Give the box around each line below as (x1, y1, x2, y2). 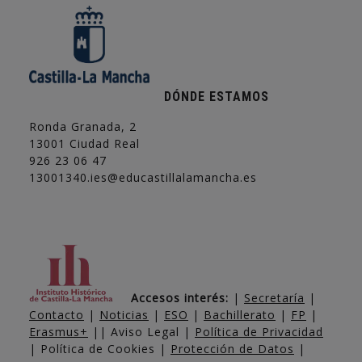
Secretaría (244, 289, 305, 305)
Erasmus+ (29, 323, 88, 339)
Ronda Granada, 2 (29, 118, 137, 134)
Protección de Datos (170, 340, 294, 356)
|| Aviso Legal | (88, 323, 195, 339)
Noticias (99, 306, 149, 322)
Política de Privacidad (195, 323, 323, 339)
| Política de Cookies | (29, 340, 170, 356)
